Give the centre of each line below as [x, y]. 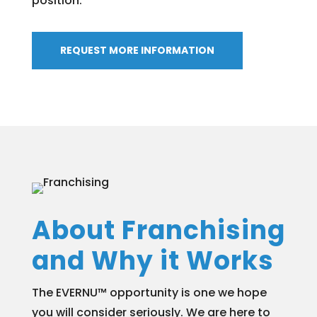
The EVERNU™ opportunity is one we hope [149, 292]
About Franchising [158, 230]
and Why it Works [152, 260]
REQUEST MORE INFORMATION [137, 50]
